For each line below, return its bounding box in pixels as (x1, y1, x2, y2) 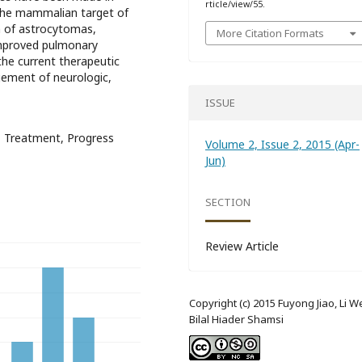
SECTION (205, 195, 251, 210)
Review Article (205, 238, 280, 254)
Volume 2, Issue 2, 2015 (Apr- (205, 136, 360, 152)
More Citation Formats (217, 25, 325, 40)
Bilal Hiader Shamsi (189, 311, 284, 326)
